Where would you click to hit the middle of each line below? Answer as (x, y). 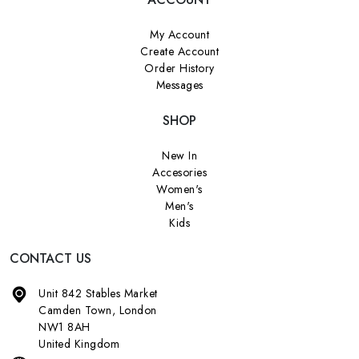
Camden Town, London (98, 310)
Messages (179, 85)
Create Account (179, 51)
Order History (179, 68)
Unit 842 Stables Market (98, 293)
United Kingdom (79, 343)
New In (179, 155)
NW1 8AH (65, 327)
